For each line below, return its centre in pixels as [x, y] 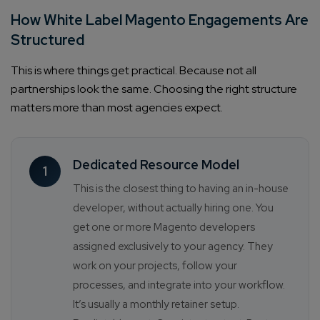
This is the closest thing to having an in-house [181, 189]
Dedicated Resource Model [156, 165]
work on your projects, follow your [155, 266]
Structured [47, 40]
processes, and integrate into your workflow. [179, 285]
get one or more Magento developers [164, 227]
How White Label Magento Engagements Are [160, 20]
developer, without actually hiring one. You [173, 208]
